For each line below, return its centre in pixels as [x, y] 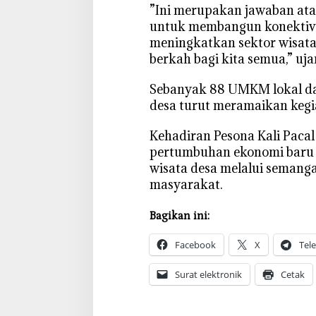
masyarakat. [186, 185]
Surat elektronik [208, 275]
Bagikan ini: [179, 216]
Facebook [195, 245]
